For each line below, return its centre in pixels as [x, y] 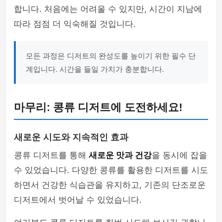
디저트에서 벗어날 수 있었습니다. [78, 200]
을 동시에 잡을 [179, 155]
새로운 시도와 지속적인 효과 [71, 137]
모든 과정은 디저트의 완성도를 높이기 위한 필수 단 [111, 56]
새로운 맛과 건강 [120, 155]
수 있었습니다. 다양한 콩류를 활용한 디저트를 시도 [111, 170]
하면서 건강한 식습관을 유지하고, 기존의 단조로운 [110, 185]
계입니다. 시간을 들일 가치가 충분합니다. [95, 69]
